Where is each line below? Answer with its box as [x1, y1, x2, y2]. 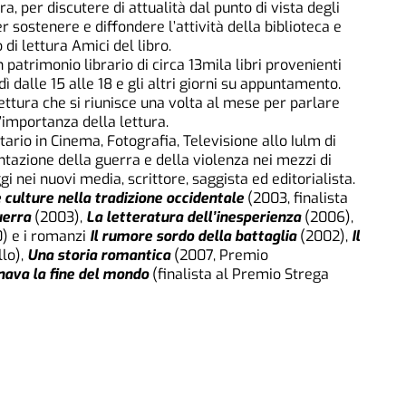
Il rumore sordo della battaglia [90, 226, 296, 246]
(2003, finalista [244, 188, 348, 208]
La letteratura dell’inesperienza [86, 207, 304, 227]
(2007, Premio [174, 245, 268, 265]
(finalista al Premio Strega [149, 264, 329, 284]
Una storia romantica [27, 245, 174, 265]
